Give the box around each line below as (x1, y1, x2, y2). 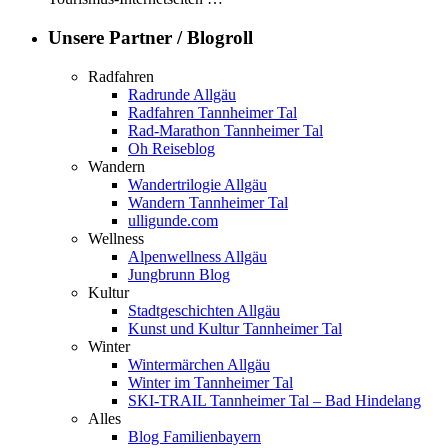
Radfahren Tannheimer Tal (128, 103, 297, 121)
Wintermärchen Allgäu (128, 355, 270, 373)
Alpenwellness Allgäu (128, 247, 267, 265)
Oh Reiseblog (128, 139, 215, 157)
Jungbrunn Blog (128, 265, 230, 283)
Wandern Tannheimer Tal (128, 193, 288, 211)
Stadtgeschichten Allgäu (128, 301, 280, 319)
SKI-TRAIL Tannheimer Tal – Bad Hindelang (128, 391, 421, 409)
